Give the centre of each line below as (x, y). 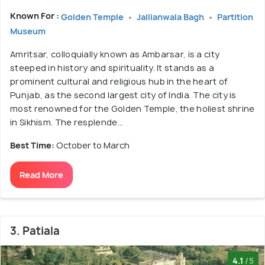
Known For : (35, 15)
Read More (41, 174)
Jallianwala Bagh (171, 17)
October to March (93, 145)
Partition (235, 17)
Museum (28, 31)
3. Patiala (35, 231)
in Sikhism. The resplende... (67, 122)
